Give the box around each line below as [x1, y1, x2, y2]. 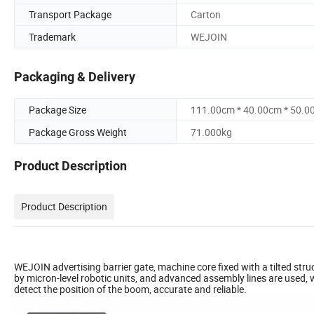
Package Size [29, 103, 86, 117]
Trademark [29, 29, 76, 43]
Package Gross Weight [29, 125, 127, 139]
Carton [191, 7, 221, 21]
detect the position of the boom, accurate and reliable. [14, 282, 247, 296]
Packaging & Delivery [14, 69, 135, 85]
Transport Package [29, 7, 111, 21]
